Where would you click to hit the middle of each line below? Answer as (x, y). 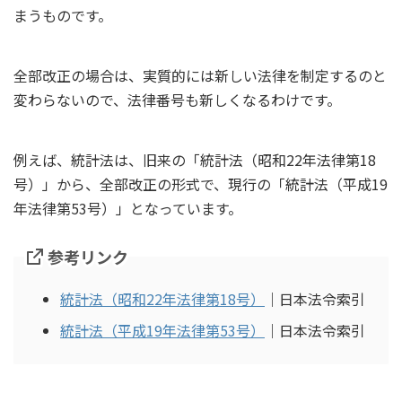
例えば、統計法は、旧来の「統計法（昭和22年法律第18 (195, 160)
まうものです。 (63, 16)
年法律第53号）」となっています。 (128, 209)
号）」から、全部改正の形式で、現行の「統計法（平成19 (201, 184)
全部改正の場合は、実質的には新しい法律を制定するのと (200, 76)
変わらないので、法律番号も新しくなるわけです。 (177, 100)
